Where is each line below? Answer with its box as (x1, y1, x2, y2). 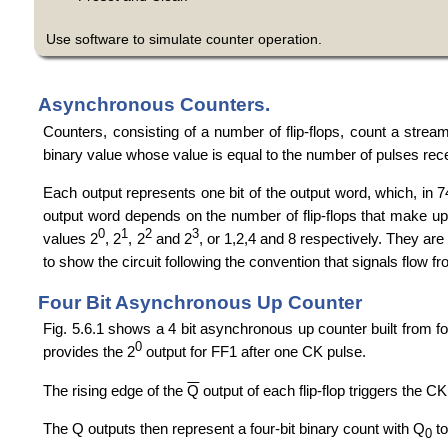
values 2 (43, 230, 99, 247)
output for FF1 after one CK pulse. (142, 343, 367, 361)
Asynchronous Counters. (38, 94, 270, 116)
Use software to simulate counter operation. (45, 31, 322, 48)
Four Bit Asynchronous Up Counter (38, 292, 362, 313)
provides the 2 (43, 343, 136, 361)
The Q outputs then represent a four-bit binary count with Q (43, 420, 426, 438)
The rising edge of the (43, 381, 188, 399)
